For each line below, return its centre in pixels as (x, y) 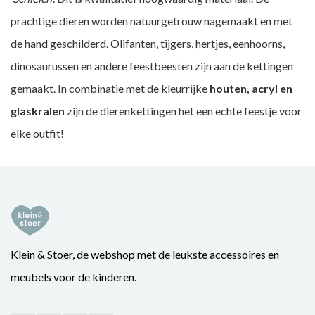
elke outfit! (37, 133)
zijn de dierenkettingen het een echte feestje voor (183, 111)
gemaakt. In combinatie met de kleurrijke (110, 88)
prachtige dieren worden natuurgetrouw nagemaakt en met (152, 21)
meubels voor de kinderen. (73, 277)
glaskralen (38, 111)
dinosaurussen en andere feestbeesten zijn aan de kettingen (152, 66)
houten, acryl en (251, 88)
